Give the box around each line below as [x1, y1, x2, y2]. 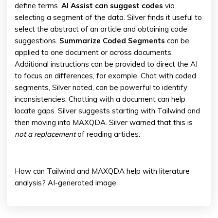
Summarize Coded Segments [59, 36, 165, 45]
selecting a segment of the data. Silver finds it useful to [15, 13, 202, 22]
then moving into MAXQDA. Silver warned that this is [15, 118, 193, 127]
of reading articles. [77, 129, 140, 139]
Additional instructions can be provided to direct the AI [15, 59, 198, 69]
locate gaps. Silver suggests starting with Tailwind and [15, 106, 200, 115]
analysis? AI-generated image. [15, 178, 118, 187]
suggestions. [15, 36, 59, 45]
